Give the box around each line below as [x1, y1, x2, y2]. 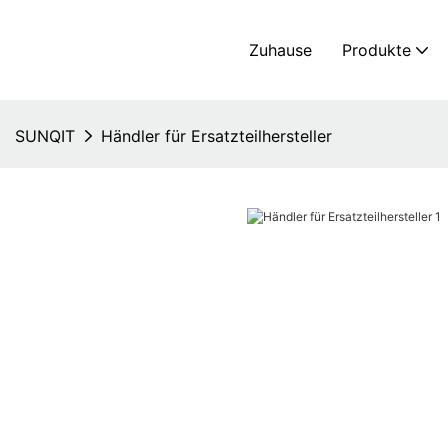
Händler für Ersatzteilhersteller [101, 126, 332, 146]
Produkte [342, 40, 411, 60]
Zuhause [249, 40, 312, 60]
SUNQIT [15, 126, 75, 146]
